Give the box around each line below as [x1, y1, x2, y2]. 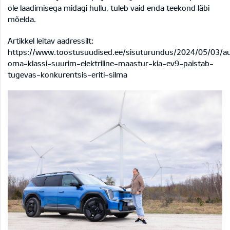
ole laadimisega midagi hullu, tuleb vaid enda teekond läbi [8, 3, 209, 12]
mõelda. [8, 14, 36, 24]
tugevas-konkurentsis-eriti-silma [8, 69, 127, 79]
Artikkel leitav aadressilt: [8, 35, 93, 45]
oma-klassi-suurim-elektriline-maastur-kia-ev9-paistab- [8, 58, 214, 68]
